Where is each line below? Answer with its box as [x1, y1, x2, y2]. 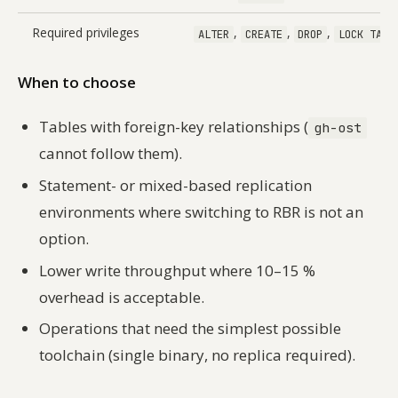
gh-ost [313, 119, 362, 137]
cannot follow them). [39, 143, 182, 164]
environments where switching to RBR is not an [39, 201, 363, 222]
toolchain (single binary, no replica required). [39, 345, 355, 366]
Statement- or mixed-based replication [39, 174, 312, 195]
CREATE [244, 27, 283, 42]
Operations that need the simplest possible [39, 318, 341, 339]
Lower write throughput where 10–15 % [39, 259, 315, 281]
